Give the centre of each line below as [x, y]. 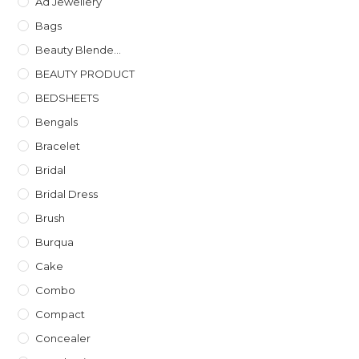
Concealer [63, 338]
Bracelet [58, 146]
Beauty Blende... [79, 50]
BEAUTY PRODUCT [85, 74]
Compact [61, 314]
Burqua [55, 242]
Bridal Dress [67, 194]
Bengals [57, 122]
